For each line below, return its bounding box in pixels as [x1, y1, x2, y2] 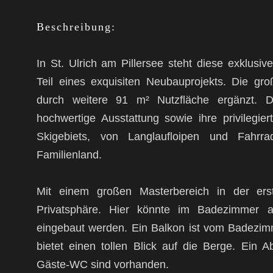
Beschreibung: [37, 20, 116, 33]
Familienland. [37, 148, 102, 161]
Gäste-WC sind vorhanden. [37, 258, 169, 271]
